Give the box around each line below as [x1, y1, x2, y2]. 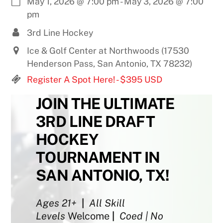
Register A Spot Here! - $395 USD [27, 74, 163, 85]
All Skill [89, 197, 125, 210]
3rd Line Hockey [27, 27, 94, 38]
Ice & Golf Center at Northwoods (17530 [27, 45, 190, 56]
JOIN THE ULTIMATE [36, 95, 174, 113]
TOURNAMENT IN [36, 148, 160, 167]
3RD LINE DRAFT [36, 112, 155, 131]
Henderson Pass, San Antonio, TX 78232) [27, 58, 193, 69]
